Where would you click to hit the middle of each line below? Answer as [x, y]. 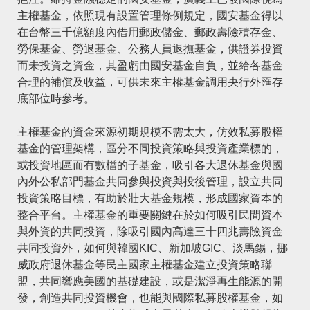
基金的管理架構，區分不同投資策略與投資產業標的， [150, 149]
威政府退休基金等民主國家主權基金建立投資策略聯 [145, 265]
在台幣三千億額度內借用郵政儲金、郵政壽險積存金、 [150, 33]
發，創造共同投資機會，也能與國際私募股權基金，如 [150, 298]
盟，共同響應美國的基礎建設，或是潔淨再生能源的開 [150, 282]
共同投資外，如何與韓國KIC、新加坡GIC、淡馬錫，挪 [153, 248]
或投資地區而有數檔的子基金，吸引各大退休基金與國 [150, 165]
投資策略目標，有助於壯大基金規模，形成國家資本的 [150, 199]
